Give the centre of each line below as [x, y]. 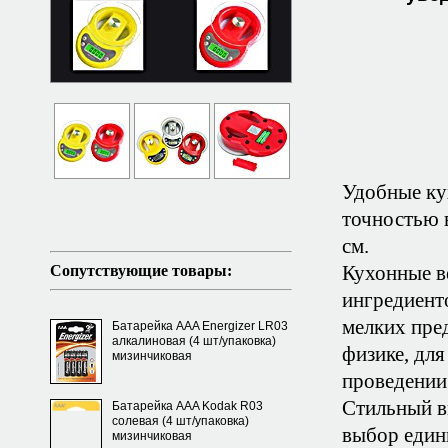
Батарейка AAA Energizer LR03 [200, 326]
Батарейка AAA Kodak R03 [187, 406]
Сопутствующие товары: [141, 270]
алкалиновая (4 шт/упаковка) [194, 341]
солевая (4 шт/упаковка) [180, 421]
